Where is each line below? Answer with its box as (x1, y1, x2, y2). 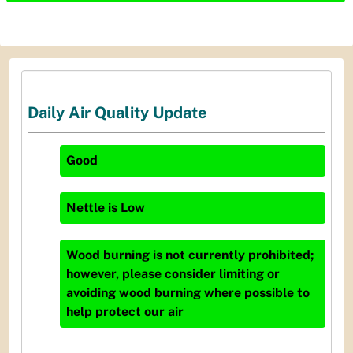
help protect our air (66, 304, 184, 320)
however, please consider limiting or (66, 266, 280, 282)
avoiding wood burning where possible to (66, 285, 310, 301)
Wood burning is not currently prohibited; (66, 247, 314, 263)
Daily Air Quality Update (28, 103, 207, 123)
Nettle (66, 200, 105, 216)
